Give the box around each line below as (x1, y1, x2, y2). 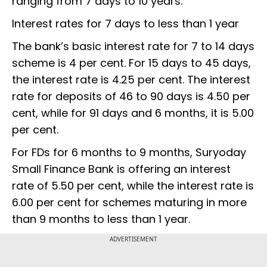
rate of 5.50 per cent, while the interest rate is (12, 178, 254, 194)
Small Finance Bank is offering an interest (12, 162, 231, 177)
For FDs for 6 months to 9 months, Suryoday (12, 145, 246, 160)
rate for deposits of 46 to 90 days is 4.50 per (12, 89, 250, 104)
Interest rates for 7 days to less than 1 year (12, 16, 245, 32)
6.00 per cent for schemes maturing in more (12, 195, 247, 210)
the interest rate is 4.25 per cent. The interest (12, 72, 250, 88)
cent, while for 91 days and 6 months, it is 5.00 (12, 105, 254, 121)
